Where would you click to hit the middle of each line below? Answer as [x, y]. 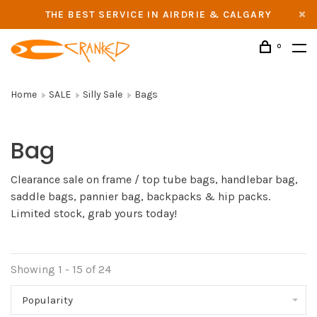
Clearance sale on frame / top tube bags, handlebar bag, [154, 179]
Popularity [47, 300]
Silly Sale [103, 94]
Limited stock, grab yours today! [94, 213]
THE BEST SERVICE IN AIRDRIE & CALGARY [158, 15]
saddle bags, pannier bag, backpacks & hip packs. [140, 196]
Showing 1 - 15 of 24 [61, 269]
